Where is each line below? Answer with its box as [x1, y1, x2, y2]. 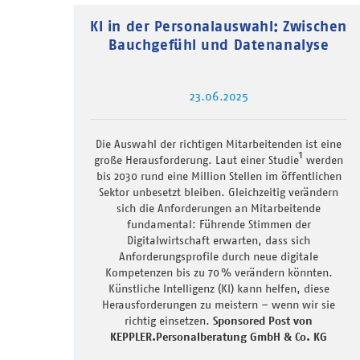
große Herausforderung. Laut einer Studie [94, 152, 299, 167]
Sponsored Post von [213, 313, 313, 328]
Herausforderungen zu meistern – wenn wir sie [102, 297, 335, 312]
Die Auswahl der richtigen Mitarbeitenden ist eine [96, 136, 342, 151]
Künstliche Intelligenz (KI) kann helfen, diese [108, 280, 329, 296]
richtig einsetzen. [125, 313, 213, 328]
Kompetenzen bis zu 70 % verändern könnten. [104, 264, 333, 280]
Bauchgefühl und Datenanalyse [108, 35, 329, 54]
